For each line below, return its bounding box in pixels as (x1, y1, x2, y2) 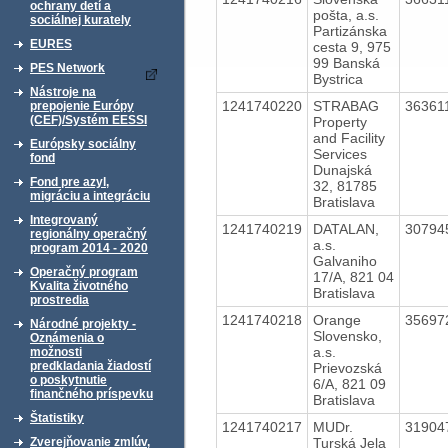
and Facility (312, 129, 385, 146)
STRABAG (312, 97, 379, 114)
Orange (312, 311, 361, 328)
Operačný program (30, 265, 138, 279)
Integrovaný (30, 213, 98, 227)
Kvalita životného (30, 279, 128, 293)
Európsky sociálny (30, 137, 136, 151)
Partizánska (312, 22, 387, 39)
